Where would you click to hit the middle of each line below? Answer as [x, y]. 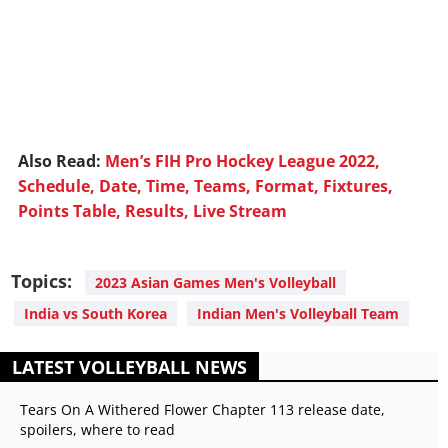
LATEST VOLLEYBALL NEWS [129, 366]
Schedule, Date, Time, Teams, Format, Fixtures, [205, 185]
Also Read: [61, 160]
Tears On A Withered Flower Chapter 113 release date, [202, 409]
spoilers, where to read [97, 429]
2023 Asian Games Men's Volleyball [215, 282]
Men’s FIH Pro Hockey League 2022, [242, 160]
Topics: [41, 280]
